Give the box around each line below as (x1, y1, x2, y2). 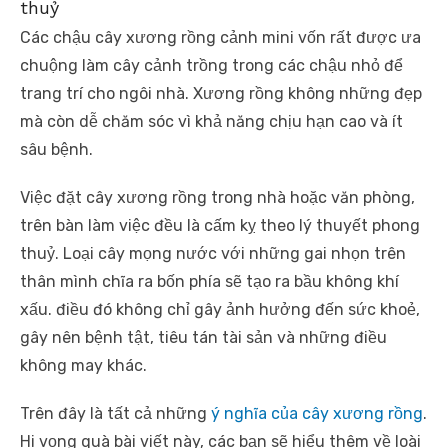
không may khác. (20, 356, 147, 376)
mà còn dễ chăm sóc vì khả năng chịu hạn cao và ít (20, 112, 403, 132)
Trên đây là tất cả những (20, 404, 211, 424)
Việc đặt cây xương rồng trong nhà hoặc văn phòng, (20, 188, 415, 208)
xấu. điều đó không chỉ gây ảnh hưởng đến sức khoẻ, (20, 300, 420, 320)
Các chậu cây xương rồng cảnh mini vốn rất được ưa (20, 28, 421, 48)
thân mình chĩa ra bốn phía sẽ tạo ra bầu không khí (20, 272, 399, 292)
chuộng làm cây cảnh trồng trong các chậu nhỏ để (20, 56, 403, 76)
